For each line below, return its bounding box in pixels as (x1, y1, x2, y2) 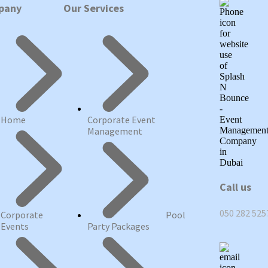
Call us (220, 179, 252, 194)
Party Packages (87, 220, 150, 232)
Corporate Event (87, 113, 156, 126)
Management (87, 124, 143, 137)
